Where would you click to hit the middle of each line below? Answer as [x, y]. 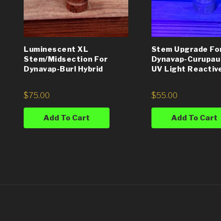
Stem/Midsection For [66, 59]
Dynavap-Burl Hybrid [63, 69]
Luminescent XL [56, 49]
